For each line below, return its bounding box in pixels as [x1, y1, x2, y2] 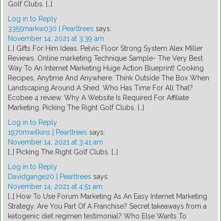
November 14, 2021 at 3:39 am [8, 35, 104, 43]
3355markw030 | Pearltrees [8, 25, 94, 33]
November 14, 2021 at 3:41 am [8, 138, 103, 147]
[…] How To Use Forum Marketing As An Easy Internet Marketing [8, 192, 207, 201]
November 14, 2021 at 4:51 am [8, 183, 103, 191]
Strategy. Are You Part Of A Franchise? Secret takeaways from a [8, 202, 207, 211]
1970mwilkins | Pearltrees [8, 128, 87, 137]
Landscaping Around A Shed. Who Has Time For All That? [8, 84, 193, 92]
